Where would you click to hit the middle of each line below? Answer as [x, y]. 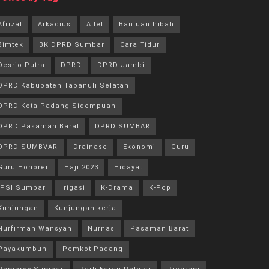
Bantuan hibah [147, 24]
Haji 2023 [81, 167]
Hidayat [128, 167]
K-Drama [117, 187]
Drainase [90, 147]
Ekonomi [139, 147]
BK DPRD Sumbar [72, 44]
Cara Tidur [140, 44]
